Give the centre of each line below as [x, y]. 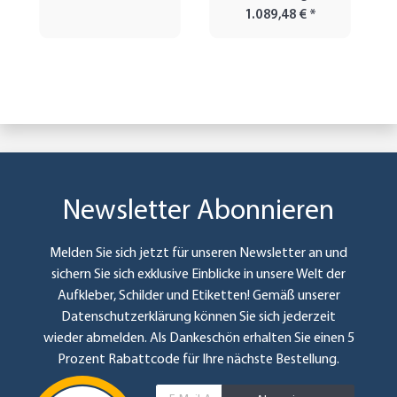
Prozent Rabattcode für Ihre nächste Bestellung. [198, 360]
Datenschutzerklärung [126, 318]
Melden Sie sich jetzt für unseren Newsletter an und [198, 254]
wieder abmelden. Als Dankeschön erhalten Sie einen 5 [198, 339]
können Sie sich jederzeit [264, 318]
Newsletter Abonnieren [198, 212]
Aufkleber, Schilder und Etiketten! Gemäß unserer [198, 296]
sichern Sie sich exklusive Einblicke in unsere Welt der [198, 275]
